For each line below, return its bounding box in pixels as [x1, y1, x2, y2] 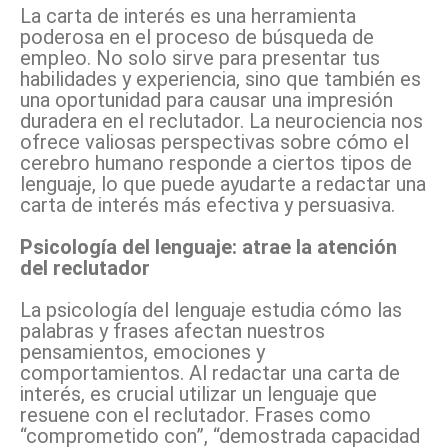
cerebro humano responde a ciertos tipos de [20, 151, 412, 176]
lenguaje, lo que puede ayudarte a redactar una [20, 172, 426, 197]
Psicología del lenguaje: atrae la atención [20, 235, 397, 260]
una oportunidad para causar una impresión [20, 88, 393, 113]
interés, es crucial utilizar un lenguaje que [20, 382, 377, 407]
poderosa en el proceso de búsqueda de [20, 25, 374, 50]
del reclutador [20, 256, 150, 281]
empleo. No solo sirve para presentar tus [20, 46, 380, 71]
